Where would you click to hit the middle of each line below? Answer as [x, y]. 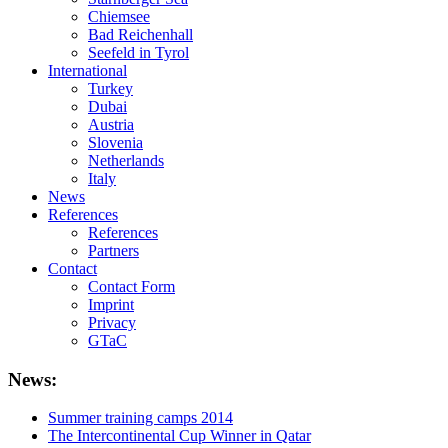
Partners [113, 250]
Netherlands [126, 160]
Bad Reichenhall [140, 34]
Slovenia [115, 142]
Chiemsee [119, 16]
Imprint [111, 304]
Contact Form [131, 286]
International [87, 70]
